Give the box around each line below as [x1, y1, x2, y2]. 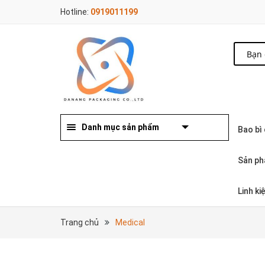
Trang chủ [60, 217, 99, 227]
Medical [115, 217, 145, 227]
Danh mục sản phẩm [82, 122, 159, 132]
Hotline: [60, 7, 91, 17]
